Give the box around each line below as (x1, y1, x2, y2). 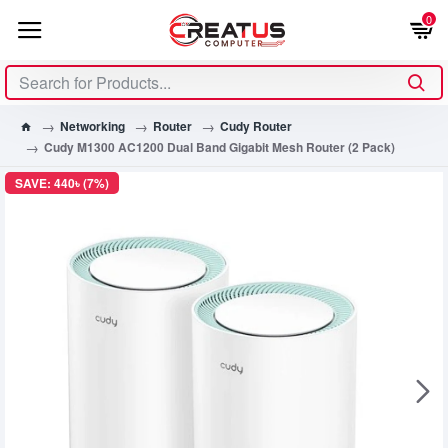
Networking (60, 116, 125, 135)
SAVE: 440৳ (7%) (15, 174, 109, 192)
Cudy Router (220, 116, 292, 135)
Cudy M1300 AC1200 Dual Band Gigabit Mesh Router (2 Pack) (44, 137, 395, 156)
